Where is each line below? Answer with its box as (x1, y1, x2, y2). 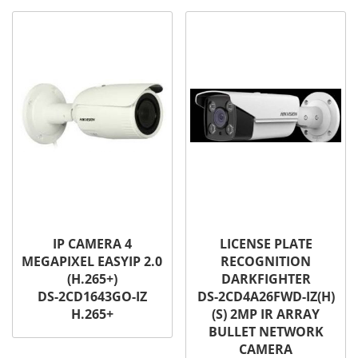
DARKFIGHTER (221, 269, 311, 288)
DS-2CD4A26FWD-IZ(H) (197, 287, 335, 305)
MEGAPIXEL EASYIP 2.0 (22, 252, 163, 270)
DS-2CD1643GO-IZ (37, 287, 147, 305)
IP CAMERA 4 (52, 234, 132, 253)
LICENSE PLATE (219, 234, 312, 253)
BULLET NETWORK (208, 322, 324, 340)
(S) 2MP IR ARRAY (212, 304, 320, 323)
